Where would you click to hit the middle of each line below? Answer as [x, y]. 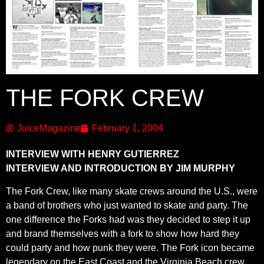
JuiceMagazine [49, 128]
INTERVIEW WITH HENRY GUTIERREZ [93, 154]
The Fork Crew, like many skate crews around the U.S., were [132, 191]
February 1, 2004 [128, 128]
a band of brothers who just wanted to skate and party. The [127, 205]
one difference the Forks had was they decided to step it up [128, 219]
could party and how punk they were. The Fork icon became [130, 247]
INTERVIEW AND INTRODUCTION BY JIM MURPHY [121, 169]
